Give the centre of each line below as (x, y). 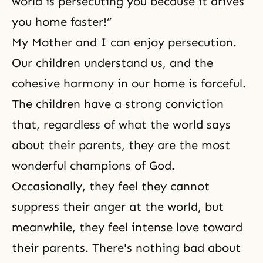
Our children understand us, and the (112, 63)
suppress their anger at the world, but (118, 207)
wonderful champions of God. (93, 166)
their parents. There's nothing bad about (126, 248)
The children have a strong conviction (118, 104)
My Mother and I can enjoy (90, 42)
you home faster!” (64, 22)
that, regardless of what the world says (121, 124)
